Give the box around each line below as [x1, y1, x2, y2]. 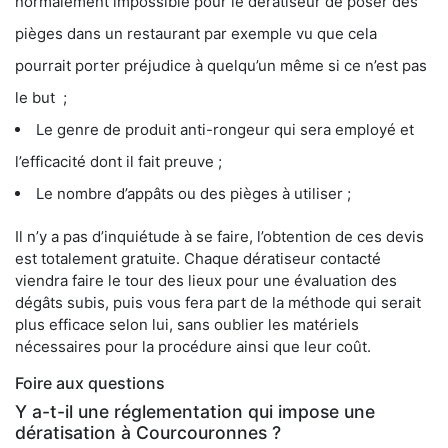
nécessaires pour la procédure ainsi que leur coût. [15, 337, 371, 357]
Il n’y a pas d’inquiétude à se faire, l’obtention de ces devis [15, 227, 424, 247]
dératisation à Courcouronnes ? [15, 422, 281, 444]
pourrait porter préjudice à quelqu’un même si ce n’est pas [15, 56, 427, 76]
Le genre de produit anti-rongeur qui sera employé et [36, 120, 414, 140]
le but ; [15, 88, 67, 108]
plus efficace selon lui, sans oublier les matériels [15, 315, 359, 335]
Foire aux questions [15, 373, 165, 394]
